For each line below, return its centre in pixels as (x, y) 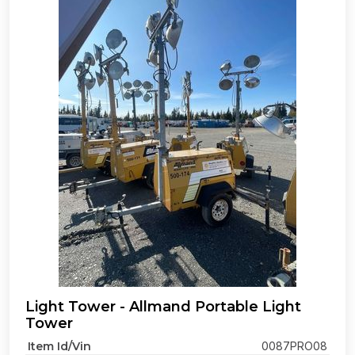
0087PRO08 (294, 346)
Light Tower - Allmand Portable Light (163, 307)
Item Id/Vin (59, 346)
